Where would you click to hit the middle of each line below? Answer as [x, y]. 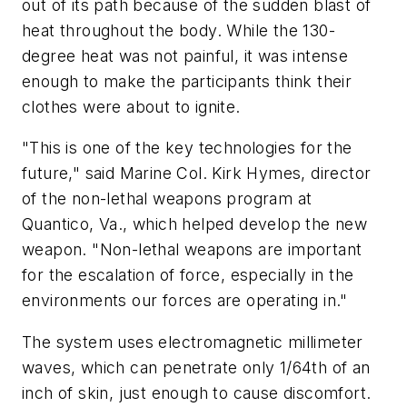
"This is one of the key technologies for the [187, 148]
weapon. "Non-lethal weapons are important [192, 250]
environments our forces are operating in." [185, 301]
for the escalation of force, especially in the [188, 275]
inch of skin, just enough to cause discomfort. [197, 392]
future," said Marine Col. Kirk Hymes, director [197, 174]
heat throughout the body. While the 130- [179, 30]
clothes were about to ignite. [131, 106]
